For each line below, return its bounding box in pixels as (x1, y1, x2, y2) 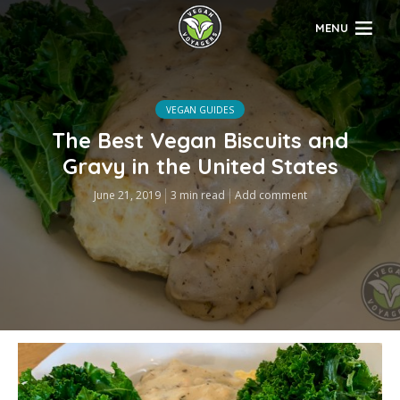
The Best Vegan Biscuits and (52, 127, 348, 154)
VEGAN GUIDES (166, 104, 234, 117)
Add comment (234, 187, 307, 204)
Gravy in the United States (62, 153, 338, 180)
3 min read (170, 187, 225, 204)
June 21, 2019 (93, 187, 161, 204)
